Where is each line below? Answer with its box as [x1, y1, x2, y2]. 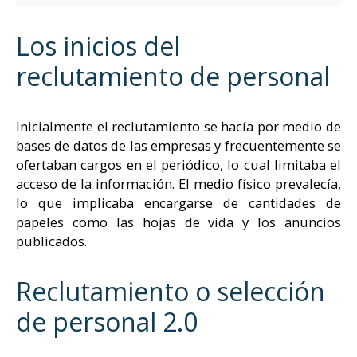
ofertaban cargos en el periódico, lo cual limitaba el [16, 155, 341, 174]
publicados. [16, 231, 87, 250]
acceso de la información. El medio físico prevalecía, [16, 174, 341, 193]
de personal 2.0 [16, 304, 198, 339]
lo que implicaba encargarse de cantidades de [16, 193, 341, 212]
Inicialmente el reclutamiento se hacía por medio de [16, 116, 341, 135]
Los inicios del [16, 28, 180, 63]
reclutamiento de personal [16, 58, 330, 93]
